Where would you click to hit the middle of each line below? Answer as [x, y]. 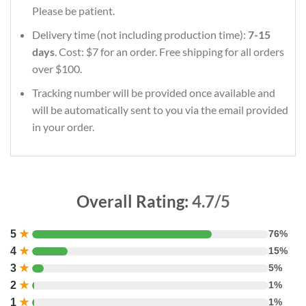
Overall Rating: [134, 201]
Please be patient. [73, 11]
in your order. [63, 126]
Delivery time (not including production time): [140, 35]
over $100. [57, 69]
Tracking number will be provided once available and [153, 92]
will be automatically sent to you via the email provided [160, 109]
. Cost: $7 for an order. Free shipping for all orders [169, 52]
